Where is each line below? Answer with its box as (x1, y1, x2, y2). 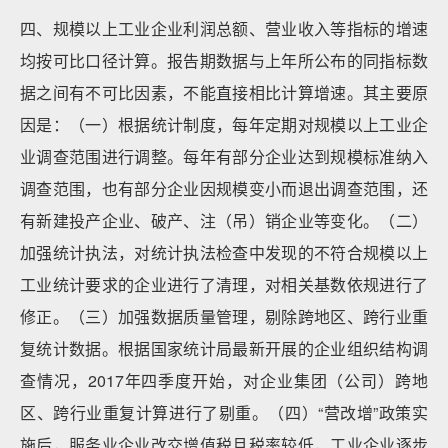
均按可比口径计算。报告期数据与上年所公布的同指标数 (20, 49, 428, 72)
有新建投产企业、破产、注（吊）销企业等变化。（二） (20, 209, 428, 232)
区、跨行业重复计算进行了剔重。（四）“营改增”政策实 (20, 401, 428, 424)
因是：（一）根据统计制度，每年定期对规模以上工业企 (20, 113, 428, 136)
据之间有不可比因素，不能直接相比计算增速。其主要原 (20, 81, 428, 104)
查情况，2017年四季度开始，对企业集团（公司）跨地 (20, 369, 428, 392)
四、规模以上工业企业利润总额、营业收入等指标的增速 (20, 17, 428, 40)
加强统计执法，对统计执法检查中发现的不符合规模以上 (20, 241, 428, 264)
